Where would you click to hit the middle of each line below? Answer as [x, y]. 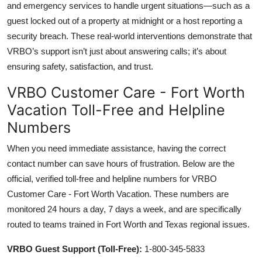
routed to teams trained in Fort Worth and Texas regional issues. [128, 224]
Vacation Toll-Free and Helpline [116, 110]
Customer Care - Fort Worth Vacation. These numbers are [118, 194]
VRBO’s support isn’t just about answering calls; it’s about [117, 51]
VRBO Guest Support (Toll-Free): [75, 249]
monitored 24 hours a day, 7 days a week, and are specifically [124, 209]
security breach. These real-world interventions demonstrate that [130, 36]
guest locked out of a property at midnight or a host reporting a [125, 20]
